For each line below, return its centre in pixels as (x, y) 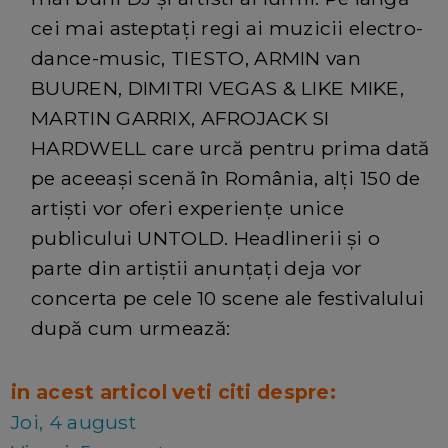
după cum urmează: (131, 327)
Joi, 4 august (73, 421)
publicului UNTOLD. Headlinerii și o (206, 237)
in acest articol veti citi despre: (173, 391)
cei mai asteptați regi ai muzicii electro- (227, 27)
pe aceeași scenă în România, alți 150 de (226, 177)
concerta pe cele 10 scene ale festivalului (228, 297)
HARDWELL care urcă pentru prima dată (230, 147)
